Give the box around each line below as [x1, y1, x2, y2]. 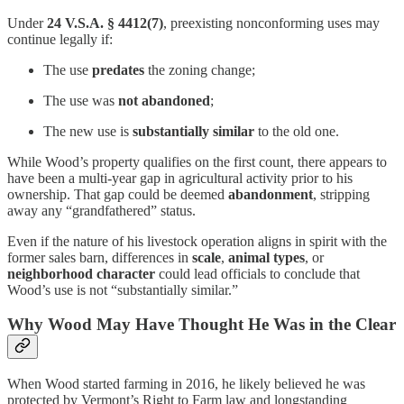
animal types [228, 249, 305, 265]
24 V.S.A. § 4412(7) [47, 14, 163, 31]
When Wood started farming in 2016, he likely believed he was [7, 375, 365, 391]
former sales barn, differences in [7, 249, 192, 265]
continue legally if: [7, 31, 113, 47]
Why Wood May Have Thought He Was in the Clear [7, 315, 396, 335]
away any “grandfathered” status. [7, 202, 196, 218]
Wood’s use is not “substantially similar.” [7, 281, 238, 298]
